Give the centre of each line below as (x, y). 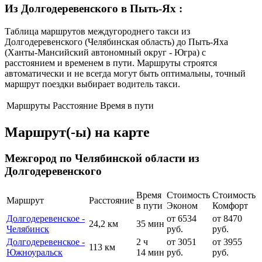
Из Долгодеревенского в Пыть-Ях (92, 9)
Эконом (182, 206)
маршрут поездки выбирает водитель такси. (92, 84)
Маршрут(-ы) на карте (77, 132)
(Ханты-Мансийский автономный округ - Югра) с (105, 52)
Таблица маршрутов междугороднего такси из (97, 31)
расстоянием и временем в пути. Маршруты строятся (111, 63)
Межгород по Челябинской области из (102, 158)
